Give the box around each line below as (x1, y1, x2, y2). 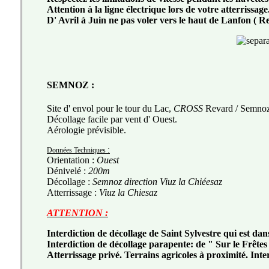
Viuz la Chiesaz (99, 187, 157, 198)
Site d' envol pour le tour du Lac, (47, 103, 174, 113)
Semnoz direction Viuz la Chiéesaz (90, 176, 222, 187)
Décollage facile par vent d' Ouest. (47, 113, 177, 124)
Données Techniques (47, 145, 107, 154)
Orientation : (47, 154, 97, 165)
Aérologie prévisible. (47, 124, 126, 135)
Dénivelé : (47, 165, 86, 176)
